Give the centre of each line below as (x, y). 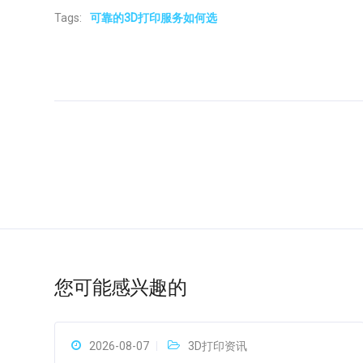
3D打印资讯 (218, 346)
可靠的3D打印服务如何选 (154, 18)
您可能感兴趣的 (120, 288)
